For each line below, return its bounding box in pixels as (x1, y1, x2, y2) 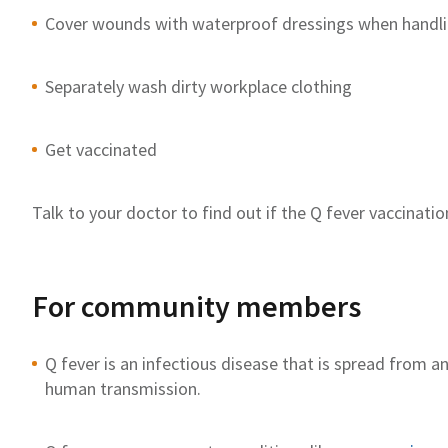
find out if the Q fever (202, 200, 369, 224)
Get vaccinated (45, 137, 157, 161)
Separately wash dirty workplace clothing (45, 74, 352, 98)
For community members (33, 286, 361, 325)
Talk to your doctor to (32, 200, 202, 224)
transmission (96, 376, 197, 400)
